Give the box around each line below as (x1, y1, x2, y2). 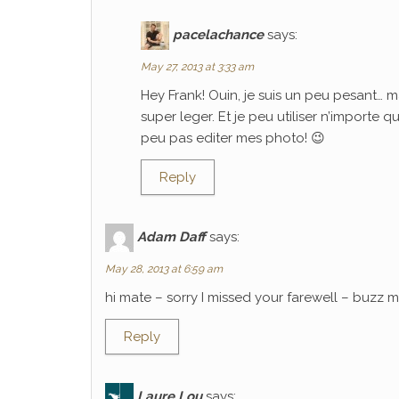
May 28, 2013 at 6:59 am (105, 263, 223, 275)
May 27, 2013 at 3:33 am (141, 61, 254, 73)
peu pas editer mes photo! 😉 (141, 130, 325, 146)
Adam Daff (137, 228, 206, 245)
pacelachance (173, 26, 264, 43)
